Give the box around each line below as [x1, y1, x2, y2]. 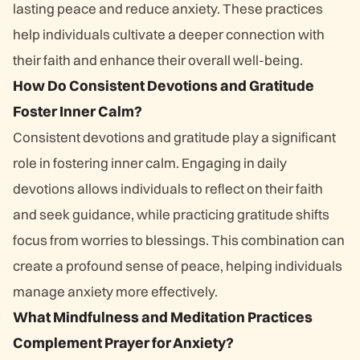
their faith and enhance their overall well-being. [13, 51, 303, 68]
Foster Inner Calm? [13, 102, 142, 121]
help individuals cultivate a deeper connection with [13, 26, 325, 43]
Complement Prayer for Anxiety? [13, 333, 234, 352]
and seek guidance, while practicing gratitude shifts [13, 206, 329, 223]
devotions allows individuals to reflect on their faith [13, 180, 323, 197]
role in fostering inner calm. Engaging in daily [13, 154, 287, 171]
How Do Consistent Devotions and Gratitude [13, 76, 314, 95]
